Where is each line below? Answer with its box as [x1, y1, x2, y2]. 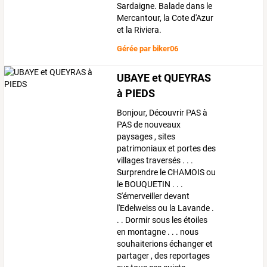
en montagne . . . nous [117, 226, 199, 237]
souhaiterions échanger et [117, 238, 213, 249]
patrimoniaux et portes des [117, 143, 216, 153]
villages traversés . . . [117, 155, 194, 165]
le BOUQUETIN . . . [117, 179, 184, 189]
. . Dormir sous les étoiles [117, 215, 208, 225]
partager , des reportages [117, 250, 210, 260]
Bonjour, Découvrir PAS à [117, 107, 208, 117]
